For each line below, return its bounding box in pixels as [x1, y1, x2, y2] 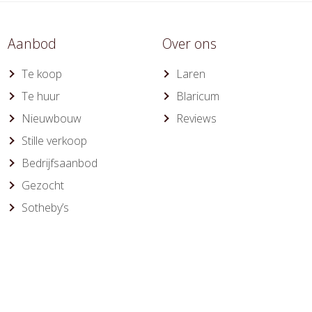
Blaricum [176, 88, 220, 104]
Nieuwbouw [21, 111, 81, 126]
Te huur [21, 88, 60, 104]
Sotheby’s [21, 200, 69, 215]
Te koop [21, 66, 62, 81]
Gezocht [21, 178, 64, 193]
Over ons [162, 34, 217, 53]
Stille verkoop [21, 133, 87, 148]
